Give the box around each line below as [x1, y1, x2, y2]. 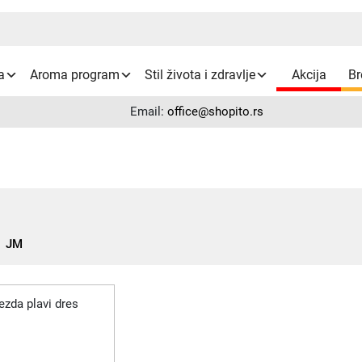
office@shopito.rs [166, 104, 263, 119]
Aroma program [30, 66, 120, 82]
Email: [129, 104, 167, 119]
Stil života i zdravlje [145, 66, 256, 82]
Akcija [291, 66, 326, 82]
